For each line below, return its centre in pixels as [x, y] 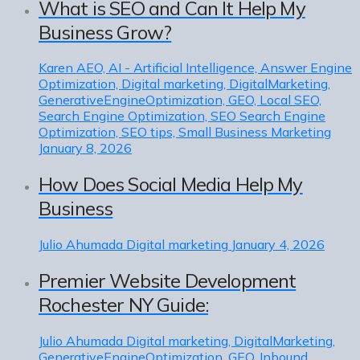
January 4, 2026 [278, 245]
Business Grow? [105, 32]
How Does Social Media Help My [171, 184]
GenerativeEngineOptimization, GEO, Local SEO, [180, 100]
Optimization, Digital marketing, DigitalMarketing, [184, 84]
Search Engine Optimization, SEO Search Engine [182, 116]
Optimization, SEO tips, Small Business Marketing [185, 132]
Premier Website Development [168, 281]
